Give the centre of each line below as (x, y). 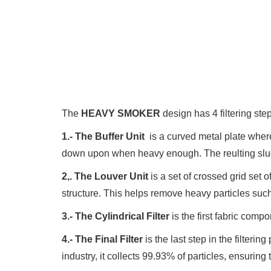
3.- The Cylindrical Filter (117, 216)
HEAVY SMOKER (121, 113)
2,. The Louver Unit (106, 176)
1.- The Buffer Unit (106, 136)
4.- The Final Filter (103, 239)
